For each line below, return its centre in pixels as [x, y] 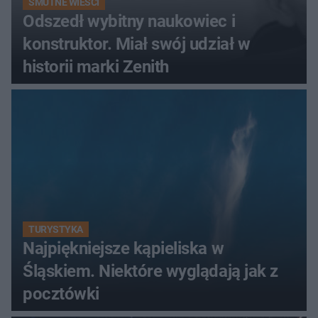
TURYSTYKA [56, 230]
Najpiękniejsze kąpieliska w [124, 249]
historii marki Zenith [96, 67]
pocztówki [61, 294]
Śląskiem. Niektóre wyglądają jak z [150, 272]
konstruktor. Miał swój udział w [137, 44]
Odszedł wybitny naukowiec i [129, 22]
